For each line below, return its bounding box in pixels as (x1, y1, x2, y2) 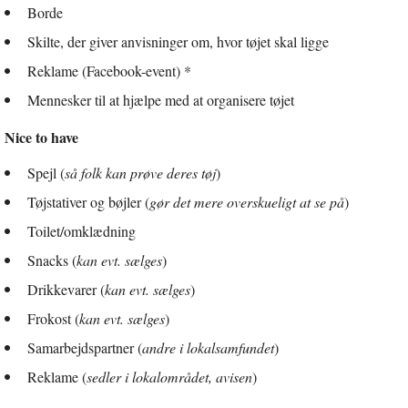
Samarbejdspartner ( (27, 338, 142, 358)
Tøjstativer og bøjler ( (27, 192, 149, 212)
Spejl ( (27, 163, 65, 183)
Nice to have (5, 127, 78, 148)
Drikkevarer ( (27, 280, 105, 300)
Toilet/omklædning (27, 221, 136, 241)
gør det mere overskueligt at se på (149, 192, 344, 212)
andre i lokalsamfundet (142, 338, 274, 358)
